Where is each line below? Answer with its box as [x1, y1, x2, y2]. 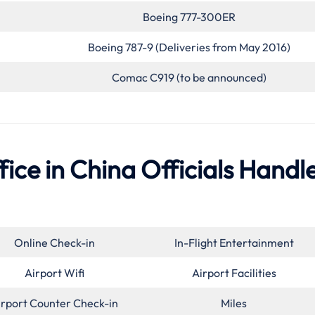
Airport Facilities [191, 266, 276, 281]
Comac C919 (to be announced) [112, 70, 266, 84]
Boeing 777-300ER [143, 9, 236, 24]
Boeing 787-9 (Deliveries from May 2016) [88, 39, 290, 54]
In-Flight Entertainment [174, 236, 294, 250]
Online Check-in [13, 236, 95, 250]
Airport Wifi [24, 266, 84, 281]
